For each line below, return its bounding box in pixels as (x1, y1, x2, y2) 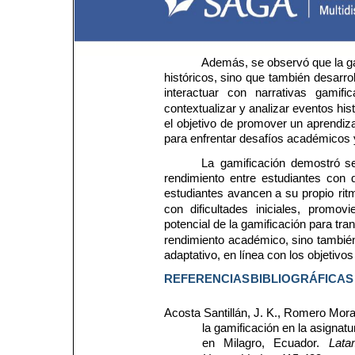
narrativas (255, 86, 311, 100)
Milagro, (223, 337, 268, 350)
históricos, (163, 71, 220, 85)
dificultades (190, 202, 252, 216)
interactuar (163, 86, 222, 100)
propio (302, 187, 338, 200)
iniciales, (256, 202, 304, 216)
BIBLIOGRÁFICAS (250, 273, 353, 286)
